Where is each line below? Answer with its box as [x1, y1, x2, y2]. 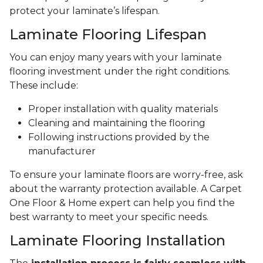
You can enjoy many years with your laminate [9, 52, 222, 63]
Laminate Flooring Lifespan [9, 26, 207, 43]
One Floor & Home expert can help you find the [9, 197, 235, 209]
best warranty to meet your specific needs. [9, 211, 208, 223]
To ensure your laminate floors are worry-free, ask [9, 169, 243, 181]
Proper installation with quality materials [28, 103, 218, 115]
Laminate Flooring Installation [9, 232, 225, 249]
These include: [9, 80, 80, 92]
